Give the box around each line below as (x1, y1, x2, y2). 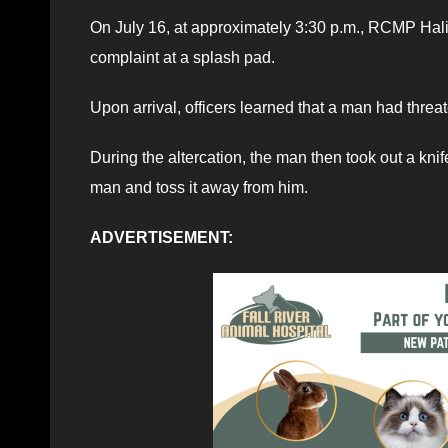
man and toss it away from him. (90, 178, 308, 196)
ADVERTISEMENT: (90, 228, 233, 246)
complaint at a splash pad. (90, 48, 275, 66)
